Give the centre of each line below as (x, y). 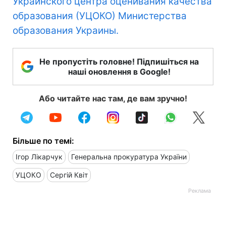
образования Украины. (66, 31)
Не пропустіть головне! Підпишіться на (119, 62)
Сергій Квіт (69, 175)
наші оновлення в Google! (119, 72)
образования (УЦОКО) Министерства (100, 16)
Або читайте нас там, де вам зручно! (113, 98)
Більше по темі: (43, 141)
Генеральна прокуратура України (129, 157)
